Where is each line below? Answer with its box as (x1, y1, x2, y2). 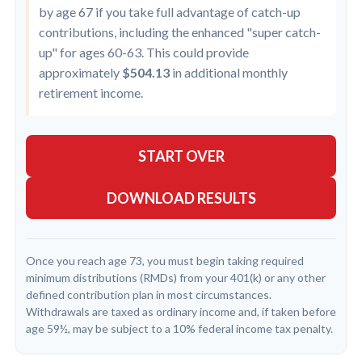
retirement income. (39, 85, 143, 101)
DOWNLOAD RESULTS (106, 189, 256, 208)
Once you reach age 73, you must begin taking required (26, 254, 304, 268)
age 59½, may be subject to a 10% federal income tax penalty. (26, 322, 333, 336)
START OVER (137, 147, 225, 166)
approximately (39, 65, 122, 81)
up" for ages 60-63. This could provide (39, 44, 249, 61)
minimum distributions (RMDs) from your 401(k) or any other (26, 271, 326, 285)
